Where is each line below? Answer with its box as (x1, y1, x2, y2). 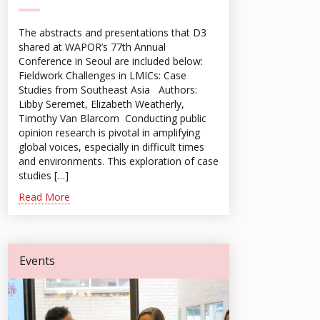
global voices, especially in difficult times (19, 140, 204, 154)
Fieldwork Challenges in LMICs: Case (19, 69, 186, 82)
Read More (19, 190, 70, 204)
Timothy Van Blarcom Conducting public (19, 111, 206, 125)
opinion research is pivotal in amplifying (19, 126, 200, 139)
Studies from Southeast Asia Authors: (19, 83, 197, 96)
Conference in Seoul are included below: (19, 54, 203, 68)
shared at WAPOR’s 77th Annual (19, 40, 166, 54)
